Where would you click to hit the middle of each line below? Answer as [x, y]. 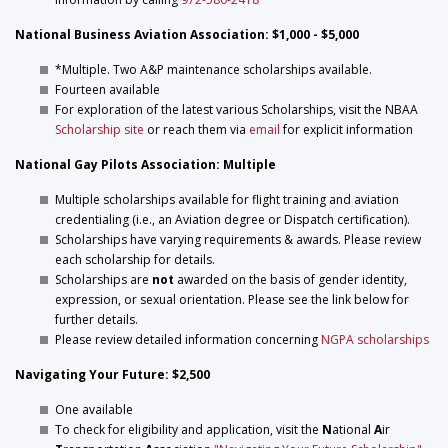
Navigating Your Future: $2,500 [112, 374]
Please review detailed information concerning [188, 339]
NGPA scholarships [375, 339]
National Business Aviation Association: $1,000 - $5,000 [187, 34]
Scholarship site [99, 129]
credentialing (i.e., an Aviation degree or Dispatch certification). [232, 219]
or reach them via [196, 129]
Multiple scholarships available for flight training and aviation [227, 199]
